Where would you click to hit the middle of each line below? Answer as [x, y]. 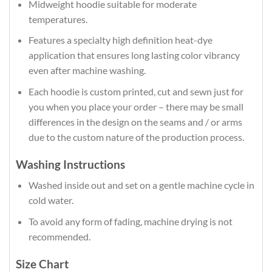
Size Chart [42, 263]
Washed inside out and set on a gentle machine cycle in [141, 185]
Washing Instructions [70, 164]
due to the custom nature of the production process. [136, 137]
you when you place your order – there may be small [136, 106]
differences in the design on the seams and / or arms [135, 121]
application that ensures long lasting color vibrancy [134, 55]
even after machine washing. [87, 70]
